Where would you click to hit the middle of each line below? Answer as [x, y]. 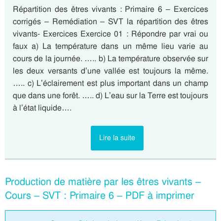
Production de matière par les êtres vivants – [103, 182]
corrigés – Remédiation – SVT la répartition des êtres [110, 21]
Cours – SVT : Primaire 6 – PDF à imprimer [100, 195]
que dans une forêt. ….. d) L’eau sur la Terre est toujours [110, 95]
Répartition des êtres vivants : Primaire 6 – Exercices [110, 9]
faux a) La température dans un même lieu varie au [110, 46]
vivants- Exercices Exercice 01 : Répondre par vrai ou [110, 34]
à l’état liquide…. [42, 108]
